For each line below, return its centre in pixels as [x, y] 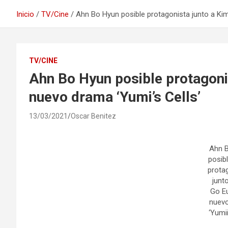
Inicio [25, 14]
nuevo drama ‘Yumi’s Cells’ [115, 97]
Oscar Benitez [93, 116]
